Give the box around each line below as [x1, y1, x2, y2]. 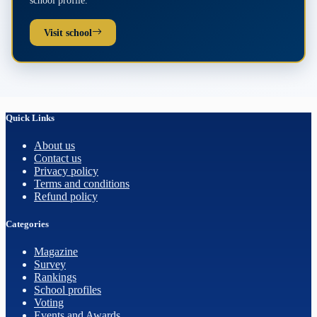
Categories [6, 219, 49, 230]
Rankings [34, 271, 76, 284]
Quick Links [6, 112, 54, 123]
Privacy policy [34, 165, 98, 178]
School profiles [34, 284, 101, 296]
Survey [34, 258, 66, 271]
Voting [34, 296, 64, 309]
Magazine [34, 246, 78, 258]
